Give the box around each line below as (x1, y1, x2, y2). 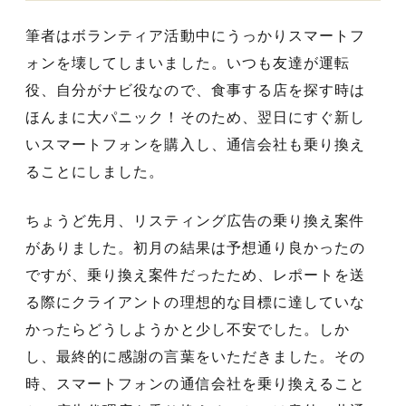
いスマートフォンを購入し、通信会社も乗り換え (25, 136, 366, 152)
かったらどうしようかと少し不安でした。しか (25, 321, 351, 337)
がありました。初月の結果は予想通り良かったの (25, 239, 366, 256)
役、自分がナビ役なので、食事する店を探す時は (25, 82, 366, 98)
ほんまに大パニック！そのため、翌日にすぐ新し (25, 109, 366, 125)
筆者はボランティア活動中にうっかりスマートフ (25, 27, 366, 43)
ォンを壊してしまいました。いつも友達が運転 (25, 54, 351, 71)
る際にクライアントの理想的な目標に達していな (25, 294, 366, 310)
